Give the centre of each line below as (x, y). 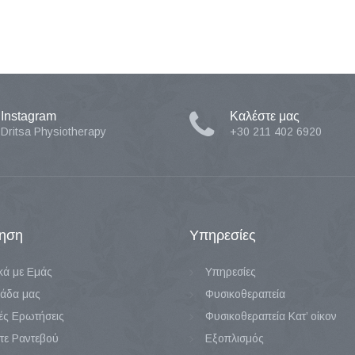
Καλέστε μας (265, 116)
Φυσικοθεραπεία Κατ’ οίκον (271, 316)
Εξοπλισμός (235, 338)
